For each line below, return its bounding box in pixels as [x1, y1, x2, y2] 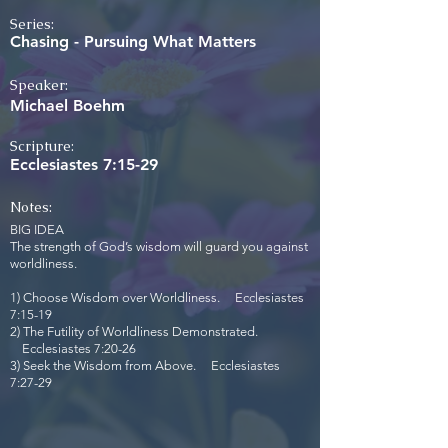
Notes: [10, 198, 52, 216]
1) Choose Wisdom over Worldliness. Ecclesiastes [10, 290, 304, 305]
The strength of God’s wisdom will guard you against [10, 239, 308, 254]
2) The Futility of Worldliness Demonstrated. [10, 324, 258, 339]
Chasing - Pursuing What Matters [10, 32, 256, 51]
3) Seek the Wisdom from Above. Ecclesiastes [10, 358, 280, 373]
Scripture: [10, 137, 74, 155]
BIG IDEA [10, 222, 64, 237]
